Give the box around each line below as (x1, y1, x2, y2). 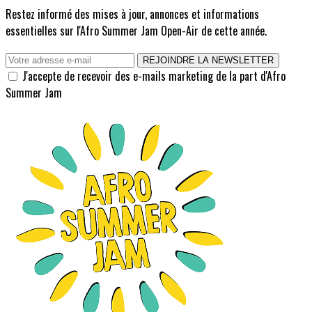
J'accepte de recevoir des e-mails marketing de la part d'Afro (22, 67, 286, 84)
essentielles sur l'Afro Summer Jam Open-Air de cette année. (6, 22, 267, 39)
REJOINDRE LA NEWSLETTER (143, 54, 274, 65)
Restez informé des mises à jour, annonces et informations (6, 5, 259, 22)
